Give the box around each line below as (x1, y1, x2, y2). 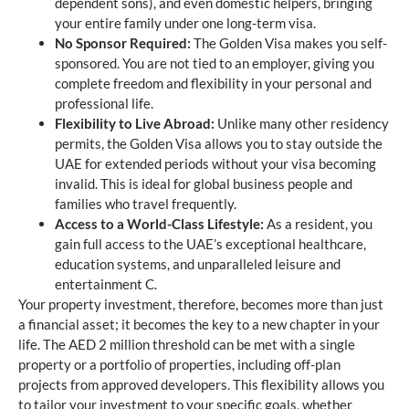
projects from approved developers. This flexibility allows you (18, 375, 384, 393)
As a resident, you (264, 215, 372, 232)
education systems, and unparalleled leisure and (55, 255, 341, 272)
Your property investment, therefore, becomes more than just (18, 295, 383, 312)
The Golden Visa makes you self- (191, 34, 387, 51)
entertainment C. (55, 275, 157, 292)
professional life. (55, 94, 153, 111)
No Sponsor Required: (55, 34, 191, 51)
